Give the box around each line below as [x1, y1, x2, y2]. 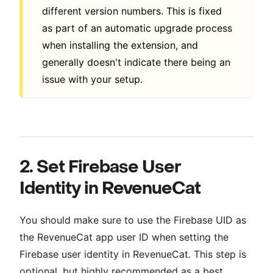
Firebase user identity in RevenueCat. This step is [19, 248, 246, 261]
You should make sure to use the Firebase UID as [19, 214, 246, 227]
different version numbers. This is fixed [42, 5, 222, 18]
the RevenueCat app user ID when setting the [19, 231, 229, 244]
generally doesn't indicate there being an [42, 56, 230, 69]
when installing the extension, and [42, 39, 198, 52]
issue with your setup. [42, 73, 143, 86]
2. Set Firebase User [19, 156, 181, 179]
